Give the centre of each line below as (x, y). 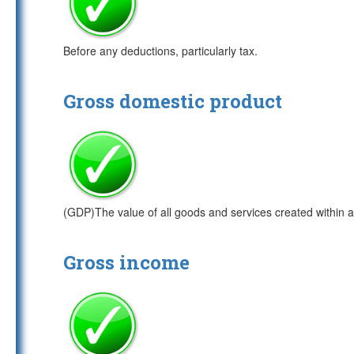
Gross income (126, 262)
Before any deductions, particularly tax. (160, 51)
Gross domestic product (173, 101)
